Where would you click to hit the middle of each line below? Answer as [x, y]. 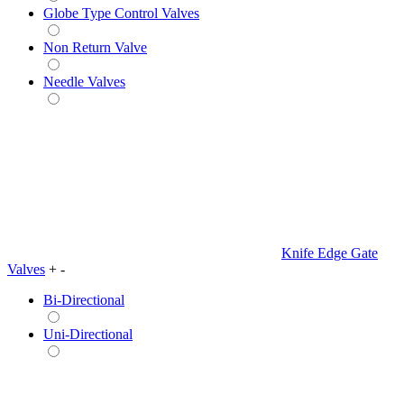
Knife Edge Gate [330, 252]
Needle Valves [84, 81]
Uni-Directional [88, 334]
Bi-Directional [84, 299]
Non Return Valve [95, 47]
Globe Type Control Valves [121, 13]
